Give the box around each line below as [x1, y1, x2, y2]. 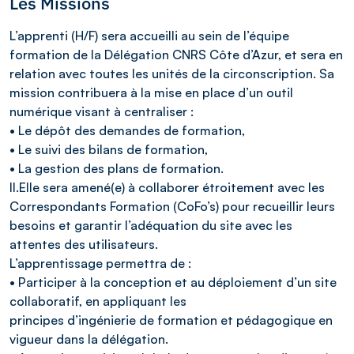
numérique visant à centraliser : [9, 103, 194, 119]
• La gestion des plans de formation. [9, 160, 224, 176]
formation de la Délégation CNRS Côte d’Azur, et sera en [9, 46, 343, 62]
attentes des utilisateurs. [9, 235, 158, 252]
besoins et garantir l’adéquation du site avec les [9, 217, 292, 233]
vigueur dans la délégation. [9, 330, 168, 347]
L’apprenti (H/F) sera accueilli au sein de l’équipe [9, 27, 289, 43]
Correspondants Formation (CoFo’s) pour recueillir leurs [9, 198, 335, 214]
